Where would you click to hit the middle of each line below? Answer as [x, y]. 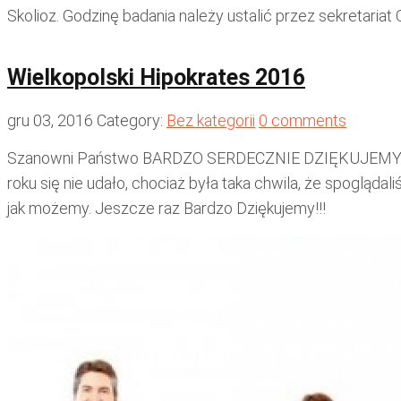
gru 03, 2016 [50, 120]
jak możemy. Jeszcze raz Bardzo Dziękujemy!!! [166, 208]
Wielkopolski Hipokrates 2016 [156, 77]
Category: [132, 120]
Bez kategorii [211, 120]
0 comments [303, 120]
